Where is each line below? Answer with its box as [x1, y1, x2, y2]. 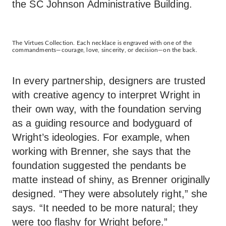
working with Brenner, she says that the [12, 146, 191, 157]
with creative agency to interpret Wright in [12, 89, 201, 100]
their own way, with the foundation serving [12, 103, 202, 115]
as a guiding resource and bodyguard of [12, 118, 192, 129]
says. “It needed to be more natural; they [12, 202, 198, 213]
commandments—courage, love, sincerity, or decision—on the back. [12, 47, 197, 53]
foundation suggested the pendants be [12, 160, 186, 171]
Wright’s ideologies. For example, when [12, 132, 190, 143]
